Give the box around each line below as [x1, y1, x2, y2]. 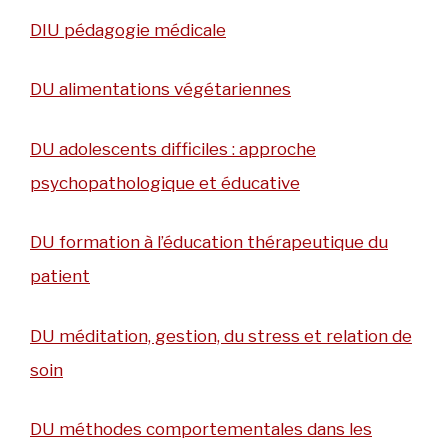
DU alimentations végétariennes [30, 79, 291, 100]
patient [30, 266, 90, 287]
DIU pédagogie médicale [30, 19, 226, 40]
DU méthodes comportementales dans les [30, 419, 372, 440]
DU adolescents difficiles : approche [30, 138, 316, 159]
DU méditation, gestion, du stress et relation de [30, 325, 412, 346]
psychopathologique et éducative [30, 172, 300, 193]
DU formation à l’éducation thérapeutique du [30, 232, 388, 253]
